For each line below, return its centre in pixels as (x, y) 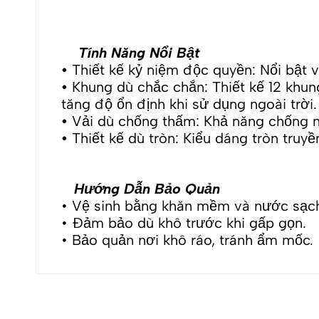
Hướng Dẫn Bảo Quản (141, 188)
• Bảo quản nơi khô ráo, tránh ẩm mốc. (187, 240)
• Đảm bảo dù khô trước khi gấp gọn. (184, 223)
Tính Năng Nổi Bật (130, 53)
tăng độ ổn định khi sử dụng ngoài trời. (189, 104)
